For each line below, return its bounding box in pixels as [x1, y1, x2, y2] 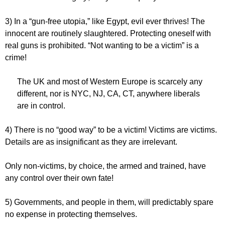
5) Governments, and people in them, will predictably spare [5, 197, 213, 206]
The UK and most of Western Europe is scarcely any [17, 77, 202, 86]
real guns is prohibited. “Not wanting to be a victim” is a [5, 41, 199, 50]
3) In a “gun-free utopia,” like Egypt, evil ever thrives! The [5, 17, 205, 26]
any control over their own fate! [5, 173, 114, 182]
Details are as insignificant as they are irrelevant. [5, 137, 177, 146]
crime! [5, 53, 27, 62]
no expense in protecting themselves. [5, 209, 137, 218]
